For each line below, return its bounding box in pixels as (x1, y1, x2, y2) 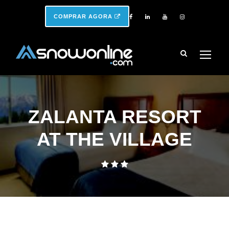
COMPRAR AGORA (53, 13, 114, 19)
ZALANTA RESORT (28, 106, 201, 127)
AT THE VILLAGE (37, 129, 192, 150)
